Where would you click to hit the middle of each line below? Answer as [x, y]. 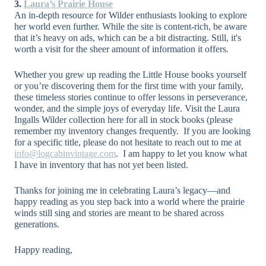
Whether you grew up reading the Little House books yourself [130, 75]
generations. [37, 224]
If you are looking [217, 131]
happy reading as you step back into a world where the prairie [129, 202]
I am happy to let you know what [185, 154]
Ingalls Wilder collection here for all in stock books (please [123, 120]
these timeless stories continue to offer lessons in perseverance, [131, 97]
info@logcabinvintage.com [65, 154]
